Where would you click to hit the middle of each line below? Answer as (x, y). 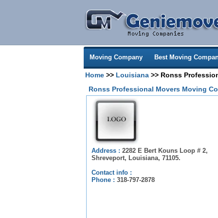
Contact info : (112, 173)
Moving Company (116, 57)
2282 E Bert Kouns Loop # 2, (165, 151)
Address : (107, 151)
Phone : (104, 180)
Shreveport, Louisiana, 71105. (136, 158)
